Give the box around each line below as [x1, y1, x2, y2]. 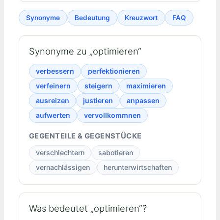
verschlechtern [36, 148, 84, 157]
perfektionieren [88, 67, 140, 76]
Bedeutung [75, 13, 110, 22]
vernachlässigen [36, 163, 90, 172]
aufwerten [36, 111, 70, 120]
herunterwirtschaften [104, 163, 172, 172]
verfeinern [36, 82, 71, 90]
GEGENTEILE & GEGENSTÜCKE [29, 132, 142, 141]
